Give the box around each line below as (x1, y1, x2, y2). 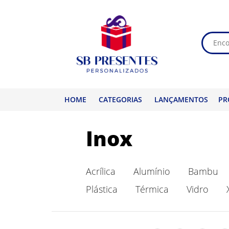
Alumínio (133, 165, 170, 177)
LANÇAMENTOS (154, 94, 208, 104)
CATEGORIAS (98, 94, 142, 104)
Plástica (85, 182, 118, 195)
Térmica (135, 182, 169, 195)
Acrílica (85, 165, 116, 177)
